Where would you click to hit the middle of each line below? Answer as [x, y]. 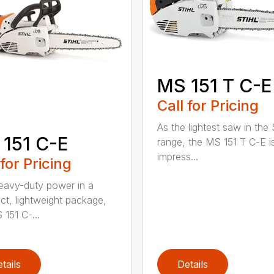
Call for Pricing [208, 106]
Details [192, 264]
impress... [177, 157]
